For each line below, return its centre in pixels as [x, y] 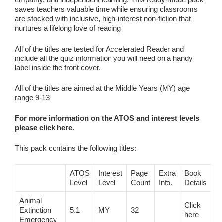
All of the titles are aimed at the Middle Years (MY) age [102, 88]
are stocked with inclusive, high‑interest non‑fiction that [103, 19]
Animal [30, 200]
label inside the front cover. [58, 67]
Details [195, 182]
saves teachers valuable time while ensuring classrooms [106, 9]
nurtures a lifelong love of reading [68, 28]
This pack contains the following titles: [76, 148]
